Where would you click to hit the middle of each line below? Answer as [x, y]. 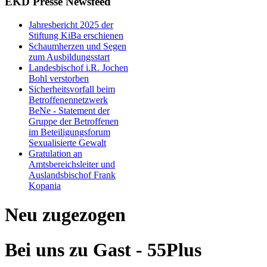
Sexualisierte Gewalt [67, 142]
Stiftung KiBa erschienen [76, 35]
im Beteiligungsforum [69, 132]
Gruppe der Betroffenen [74, 121]
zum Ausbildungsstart [69, 57]
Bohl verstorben [59, 78]
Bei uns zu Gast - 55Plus [103, 249]
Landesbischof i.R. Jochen [78, 67]
